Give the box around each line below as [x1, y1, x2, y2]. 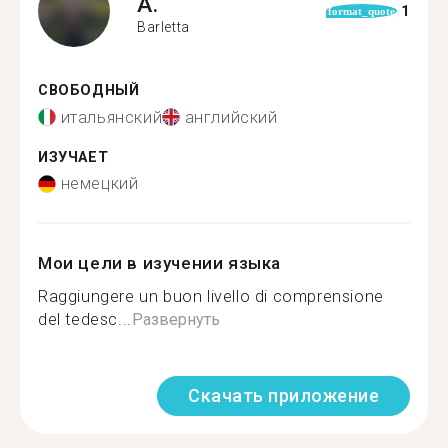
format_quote [327, 5, 395, 17]
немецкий [60, 174, 139, 193]
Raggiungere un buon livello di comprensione [38, 287, 384, 306]
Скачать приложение [188, 385, 379, 406]
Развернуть [131, 310, 220, 329]
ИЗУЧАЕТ [38, 148, 109, 166]
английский [184, 107, 278, 127]
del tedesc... [38, 310, 132, 329]
